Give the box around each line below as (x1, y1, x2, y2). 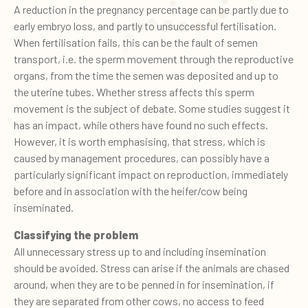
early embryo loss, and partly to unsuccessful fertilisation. (14, 19, 276, 32)
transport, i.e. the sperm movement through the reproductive (14, 52, 294, 65)
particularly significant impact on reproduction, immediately (14, 167, 288, 181)
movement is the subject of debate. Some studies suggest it (14, 101, 290, 115)
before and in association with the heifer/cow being (14, 184, 247, 197)
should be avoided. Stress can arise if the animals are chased (14, 261, 289, 274)
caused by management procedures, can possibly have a (14, 151, 269, 164)
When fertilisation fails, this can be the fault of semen (14, 35, 258, 49)
